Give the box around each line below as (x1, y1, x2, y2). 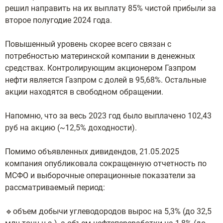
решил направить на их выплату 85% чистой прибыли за (5, 3, 216, 13)
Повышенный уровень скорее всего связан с (5, 39, 171, 49)
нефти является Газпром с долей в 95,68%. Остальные (5, 75, 206, 85)
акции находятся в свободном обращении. (5, 87, 165, 97)
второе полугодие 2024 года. (5, 15, 114, 25)
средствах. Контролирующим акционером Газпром (5, 63, 196, 73)
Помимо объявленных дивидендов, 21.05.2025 (5, 147, 179, 156)
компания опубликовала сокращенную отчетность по (5, 159, 207, 168)
